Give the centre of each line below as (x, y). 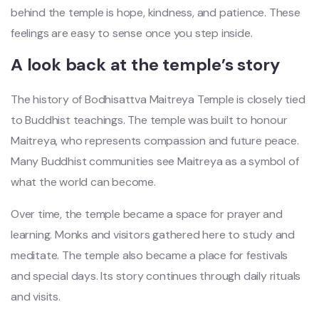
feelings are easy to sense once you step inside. (132, 33)
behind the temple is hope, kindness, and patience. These (156, 12)
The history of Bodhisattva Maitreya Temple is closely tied (158, 99)
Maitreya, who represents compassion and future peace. (155, 140)
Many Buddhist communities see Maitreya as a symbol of (155, 161)
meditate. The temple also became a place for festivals (150, 255)
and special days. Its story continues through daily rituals (156, 276)
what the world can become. (83, 182)
